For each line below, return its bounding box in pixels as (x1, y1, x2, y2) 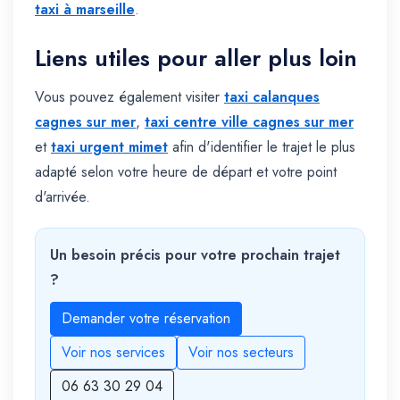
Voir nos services (62, 342, 165, 363)
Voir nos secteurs (188, 342, 294, 363)
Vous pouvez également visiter (35, 87, 224, 108)
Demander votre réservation (62, 308, 230, 329)
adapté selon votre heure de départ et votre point (35, 162, 337, 183)
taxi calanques (224, 87, 320, 108)
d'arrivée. (35, 187, 90, 208)
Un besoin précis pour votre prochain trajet (50, 245, 340, 266)
